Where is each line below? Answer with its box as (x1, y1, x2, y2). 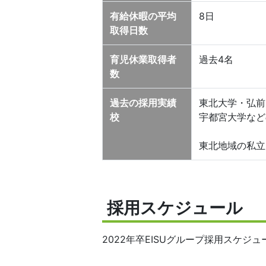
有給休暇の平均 (110, 10, 176, 22)
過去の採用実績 (110, 97, 176, 109)
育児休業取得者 (110, 53, 176, 65)
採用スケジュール (107, 198, 243, 218)
